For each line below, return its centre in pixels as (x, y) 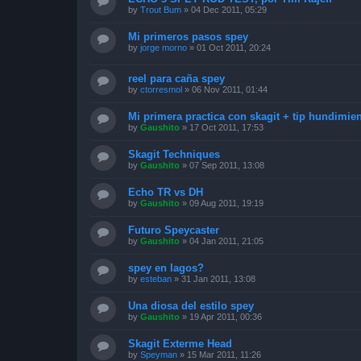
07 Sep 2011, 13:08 (227, 166)
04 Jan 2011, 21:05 (226, 241)
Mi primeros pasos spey (188, 36)
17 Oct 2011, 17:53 (226, 128)
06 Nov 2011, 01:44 (230, 90)
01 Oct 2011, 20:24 (234, 47)
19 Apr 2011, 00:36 (226, 317)
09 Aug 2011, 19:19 (226, 203)
